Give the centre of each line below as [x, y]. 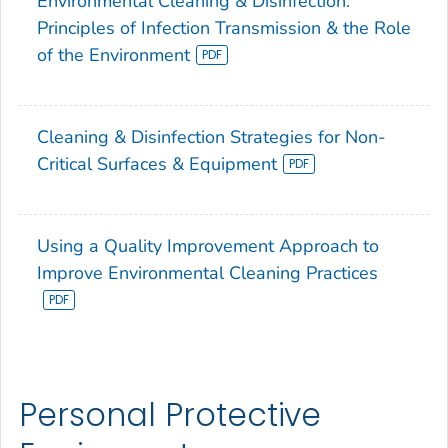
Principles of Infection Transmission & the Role [224, 27]
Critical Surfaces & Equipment [157, 163]
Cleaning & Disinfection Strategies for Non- [211, 136]
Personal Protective [170, 414]
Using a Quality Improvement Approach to [208, 245]
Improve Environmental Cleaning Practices [207, 272]
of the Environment [113, 54]
